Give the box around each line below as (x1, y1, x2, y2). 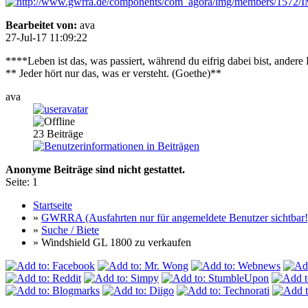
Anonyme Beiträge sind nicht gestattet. (5, 163, 185, 175)
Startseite (33, 199, 72, 211)
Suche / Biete (41, 223, 99, 236)
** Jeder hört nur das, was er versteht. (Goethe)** (5, 67, 221, 79)
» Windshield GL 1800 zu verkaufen (33, 236, 191, 248)
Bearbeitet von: (5, 19, 77, 31)
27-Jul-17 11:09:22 (5, 31, 87, 43)
